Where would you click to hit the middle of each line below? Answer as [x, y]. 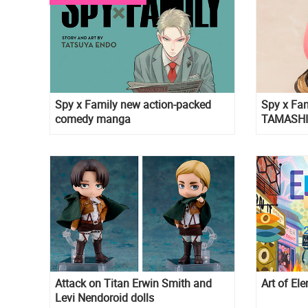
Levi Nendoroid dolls [104, 297]
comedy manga [93, 119]
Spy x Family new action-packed [133, 105]
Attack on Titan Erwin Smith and [133, 283]
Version [279, 134]
